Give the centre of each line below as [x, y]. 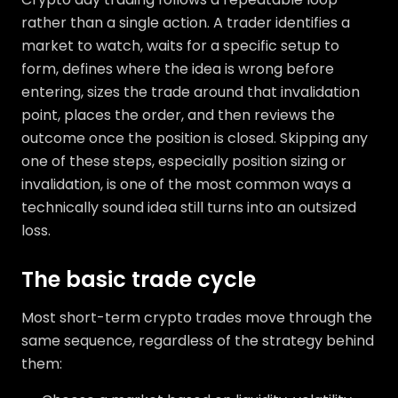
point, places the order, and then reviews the [178, 115]
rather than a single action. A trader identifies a [186, 23]
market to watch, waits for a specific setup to [180, 46]
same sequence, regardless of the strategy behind [198, 341]
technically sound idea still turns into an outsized [189, 208]
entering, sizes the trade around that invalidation [191, 92]
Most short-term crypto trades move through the [197, 318]
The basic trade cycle [139, 280]
